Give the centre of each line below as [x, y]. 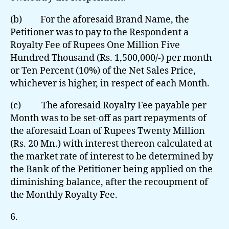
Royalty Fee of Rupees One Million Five [95, 45]
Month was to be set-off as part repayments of [108, 118]
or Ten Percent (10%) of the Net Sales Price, [103, 71]
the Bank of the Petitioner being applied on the [111, 169]
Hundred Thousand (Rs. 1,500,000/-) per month [111, 58]
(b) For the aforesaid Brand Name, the [100, 19]
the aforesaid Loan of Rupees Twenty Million [108, 131]
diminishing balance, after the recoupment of [109, 182]
